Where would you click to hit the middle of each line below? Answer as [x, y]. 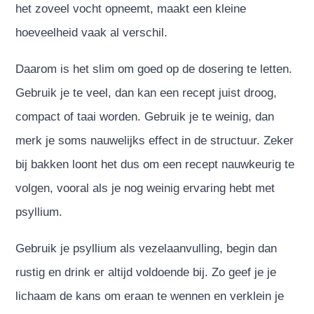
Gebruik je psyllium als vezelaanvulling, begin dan [146, 248]
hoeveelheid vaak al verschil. [92, 32]
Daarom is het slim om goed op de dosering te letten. [154, 69]
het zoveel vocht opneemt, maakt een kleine [131, 8]
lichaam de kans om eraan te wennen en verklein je [150, 296]
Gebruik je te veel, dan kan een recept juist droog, [146, 93]
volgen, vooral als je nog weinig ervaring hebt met [145, 188]
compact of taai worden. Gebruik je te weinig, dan [145, 116]
